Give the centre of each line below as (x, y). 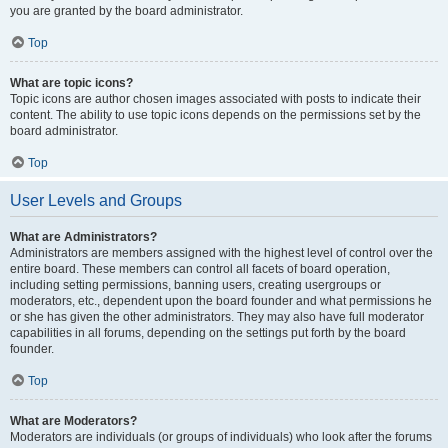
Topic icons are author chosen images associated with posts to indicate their (215, 99)
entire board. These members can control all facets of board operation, (200, 269)
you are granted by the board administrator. (126, 11)
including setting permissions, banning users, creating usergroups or (195, 285)
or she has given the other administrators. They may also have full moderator (217, 317)
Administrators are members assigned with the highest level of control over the (221, 253)
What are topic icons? (71, 83)
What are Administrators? (83, 237)
